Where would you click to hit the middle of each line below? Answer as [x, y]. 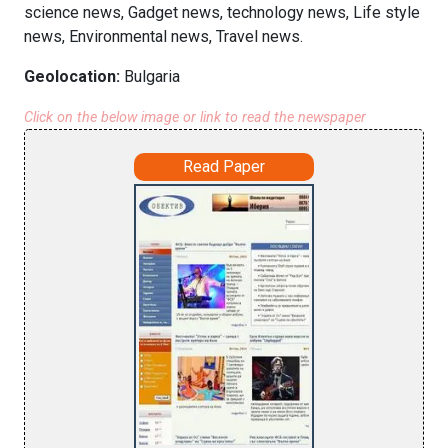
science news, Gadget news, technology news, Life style [222, 12]
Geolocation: [74, 76]
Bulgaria [152, 76]
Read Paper [224, 166]
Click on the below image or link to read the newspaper [195, 117]
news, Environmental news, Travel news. [163, 36]
